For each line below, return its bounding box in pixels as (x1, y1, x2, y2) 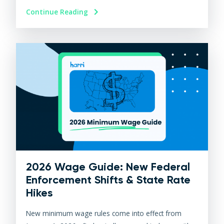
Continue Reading (26, 6, 90, 16)
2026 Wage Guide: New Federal (26, 160, 190, 174)
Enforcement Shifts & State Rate (26, 173, 191, 187)
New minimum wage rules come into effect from (26, 208, 182, 218)
